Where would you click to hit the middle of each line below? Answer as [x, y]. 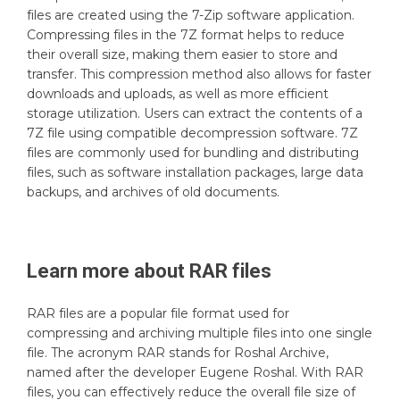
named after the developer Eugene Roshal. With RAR [195, 372]
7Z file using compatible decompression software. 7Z [192, 133]
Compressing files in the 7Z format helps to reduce [186, 34]
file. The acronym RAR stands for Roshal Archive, [178, 352]
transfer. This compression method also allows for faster [199, 74]
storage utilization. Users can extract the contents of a [195, 113]
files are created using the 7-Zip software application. [191, 15]
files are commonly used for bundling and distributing [193, 152]
